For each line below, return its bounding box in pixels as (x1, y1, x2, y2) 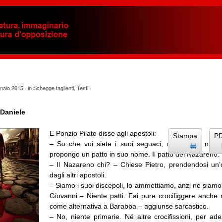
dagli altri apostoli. (49, 171, 106, 179)
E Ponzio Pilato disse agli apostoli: (49, 129, 156, 138)
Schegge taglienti (33, 84, 74, 92)
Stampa (173, 132, 198, 140)
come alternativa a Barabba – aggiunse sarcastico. (49, 202, 209, 211)
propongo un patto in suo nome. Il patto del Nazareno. (49, 150, 220, 159)
